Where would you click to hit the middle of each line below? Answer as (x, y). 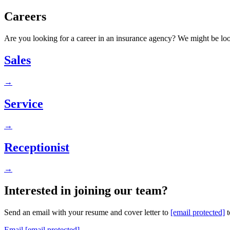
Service (24, 103)
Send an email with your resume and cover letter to (87, 213)
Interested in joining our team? (86, 191)
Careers (25, 17)
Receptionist (37, 147)
